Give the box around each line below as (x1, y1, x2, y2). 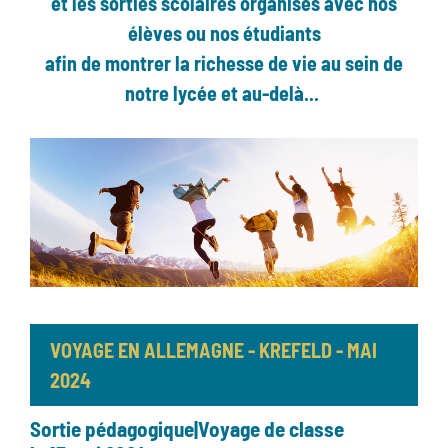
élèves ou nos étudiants (127, 21, 321, 45)
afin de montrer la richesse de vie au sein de (45, 51, 403, 75)
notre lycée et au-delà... (125, 81, 323, 105)
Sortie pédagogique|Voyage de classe (30, 416, 344, 442)
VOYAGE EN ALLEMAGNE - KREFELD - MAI (50, 338, 377, 363)
